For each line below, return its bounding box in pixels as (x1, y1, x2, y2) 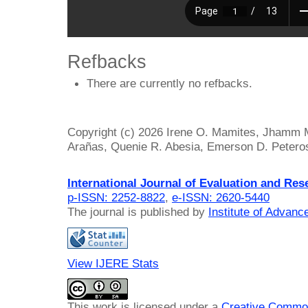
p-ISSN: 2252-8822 (67, 190, 165, 205)
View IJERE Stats (67, 256, 159, 270)
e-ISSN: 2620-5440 (172, 190, 269, 205)
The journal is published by (67, 205, 208, 219)
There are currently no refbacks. (87, 76, 252, 90)
